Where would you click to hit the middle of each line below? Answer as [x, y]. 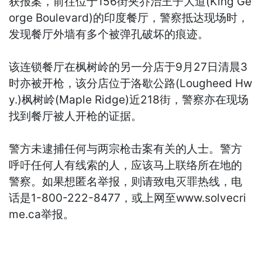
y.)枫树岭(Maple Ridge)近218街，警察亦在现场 [129, 99]
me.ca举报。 [42, 214]
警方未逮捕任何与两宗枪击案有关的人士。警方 [126, 149]
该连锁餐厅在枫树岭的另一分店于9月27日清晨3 [128, 67]
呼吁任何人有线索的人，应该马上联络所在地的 [126, 165]
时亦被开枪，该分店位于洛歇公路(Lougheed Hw [131, 83]
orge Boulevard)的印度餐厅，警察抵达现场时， [129, 18]
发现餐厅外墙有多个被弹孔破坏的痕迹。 [109, 34]
